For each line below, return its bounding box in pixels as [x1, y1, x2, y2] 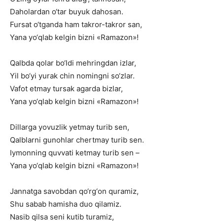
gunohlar [43, 135, 74, 145]
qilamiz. [95, 199, 121, 209]
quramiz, [109, 186, 139, 196]
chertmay [76, 135, 109, 145]
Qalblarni [10, 135, 41, 145]
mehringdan [76, 58, 118, 68]
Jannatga [10, 186, 41, 196]
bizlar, [102, 84, 123, 93]
